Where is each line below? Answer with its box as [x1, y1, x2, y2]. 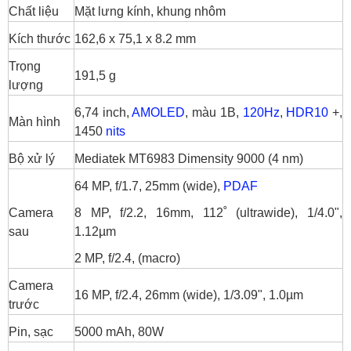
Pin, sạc [9, 325, 53, 338]
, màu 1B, [185, 106, 243, 119]
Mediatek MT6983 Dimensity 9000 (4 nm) [74, 152, 303, 165]
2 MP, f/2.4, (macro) [74, 251, 180, 265]
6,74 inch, [74, 106, 132, 119]
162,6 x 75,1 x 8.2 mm [74, 32, 196, 45]
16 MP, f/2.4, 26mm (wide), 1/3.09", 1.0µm [74, 288, 303, 302]
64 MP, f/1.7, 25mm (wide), [74, 179, 223, 193]
